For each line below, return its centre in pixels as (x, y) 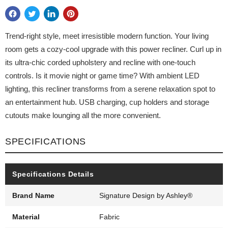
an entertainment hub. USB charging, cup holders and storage (107, 102)
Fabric (110, 217)
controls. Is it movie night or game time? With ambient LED (102, 76)
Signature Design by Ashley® (146, 196)
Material (26, 217)
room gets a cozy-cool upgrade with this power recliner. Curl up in (113, 49)
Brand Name (33, 196)
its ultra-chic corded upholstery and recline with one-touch (100, 63)
